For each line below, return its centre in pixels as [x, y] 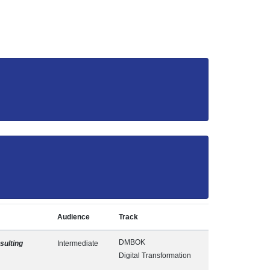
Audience [74, 217]
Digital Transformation [155, 256]
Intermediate [78, 243]
